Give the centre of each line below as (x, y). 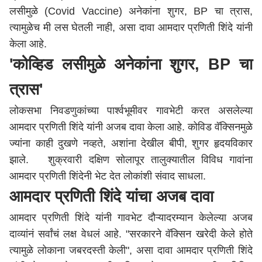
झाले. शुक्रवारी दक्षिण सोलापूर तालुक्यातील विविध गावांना (131, 160)
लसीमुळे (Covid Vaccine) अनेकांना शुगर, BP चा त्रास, (131, 11)
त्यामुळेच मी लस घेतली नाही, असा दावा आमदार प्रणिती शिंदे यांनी (131, 27)
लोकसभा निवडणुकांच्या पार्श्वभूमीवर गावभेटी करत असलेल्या (131, 111)
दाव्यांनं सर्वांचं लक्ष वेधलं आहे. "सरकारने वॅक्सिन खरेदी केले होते (131, 234)
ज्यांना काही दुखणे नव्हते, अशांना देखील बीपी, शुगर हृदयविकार (131, 143)
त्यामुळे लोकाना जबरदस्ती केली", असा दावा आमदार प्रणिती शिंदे (131, 250)
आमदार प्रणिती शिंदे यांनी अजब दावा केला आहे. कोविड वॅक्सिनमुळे (131, 127)
